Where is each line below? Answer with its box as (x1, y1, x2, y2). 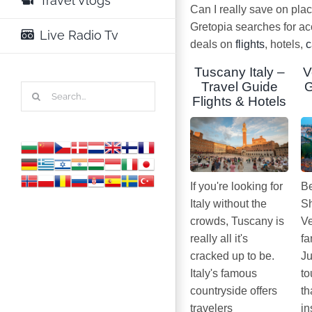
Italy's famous (190, 267, 257, 280)
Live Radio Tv (39, 27, 118, 42)
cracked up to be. (190, 250, 274, 263)
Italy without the (190, 198, 267, 210)
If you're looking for (190, 180, 283, 193)
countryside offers (190, 285, 277, 297)
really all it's (190, 233, 248, 245)
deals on (190, 38, 235, 50)
